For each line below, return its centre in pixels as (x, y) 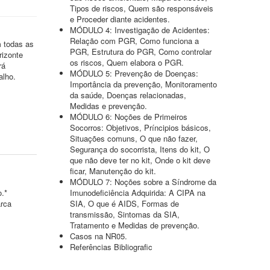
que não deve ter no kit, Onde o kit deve (140, 160)
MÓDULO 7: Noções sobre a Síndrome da (143, 182)
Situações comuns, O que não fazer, (134, 138)
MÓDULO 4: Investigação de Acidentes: (140, 30)
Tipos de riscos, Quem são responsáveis (142, 8)
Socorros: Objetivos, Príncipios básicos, (140, 127)
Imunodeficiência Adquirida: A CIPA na (138, 193)
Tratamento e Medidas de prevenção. (135, 225)
